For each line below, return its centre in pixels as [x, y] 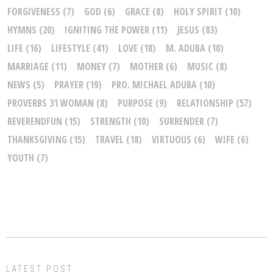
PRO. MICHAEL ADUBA [154, 85]
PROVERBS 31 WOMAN [51, 103]
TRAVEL [109, 140]
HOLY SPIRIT [198, 12]
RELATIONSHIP [205, 103]
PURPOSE [135, 103]
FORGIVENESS [34, 12]
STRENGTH [111, 122]
